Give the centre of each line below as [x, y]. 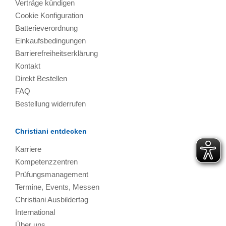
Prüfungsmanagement [52, 174]
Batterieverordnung [46, 28]
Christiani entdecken [51, 131]
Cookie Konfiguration [49, 15]
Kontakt [28, 66]
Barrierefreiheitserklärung [56, 53]
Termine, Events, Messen [57, 187]
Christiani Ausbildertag [52, 199]
